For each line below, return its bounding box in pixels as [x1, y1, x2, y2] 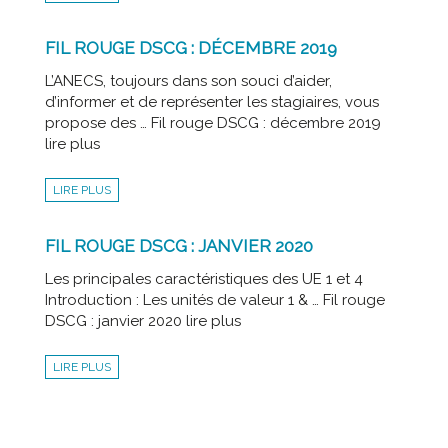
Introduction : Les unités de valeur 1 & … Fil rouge [44, 290, 385, 309]
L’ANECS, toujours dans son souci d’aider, [44, 71, 332, 90]
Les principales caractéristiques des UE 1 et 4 [44, 269, 363, 288]
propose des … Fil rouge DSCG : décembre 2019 [44, 113, 381, 132]
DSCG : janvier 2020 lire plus [44, 311, 241, 330]
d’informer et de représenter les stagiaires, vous [44, 92, 379, 111]
